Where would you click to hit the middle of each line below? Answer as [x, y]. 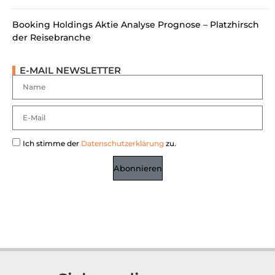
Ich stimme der [52, 144]
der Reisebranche [52, 38]
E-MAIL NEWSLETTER [70, 71]
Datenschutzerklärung [122, 144]
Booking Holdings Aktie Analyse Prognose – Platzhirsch [136, 25]
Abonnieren [137, 168]
